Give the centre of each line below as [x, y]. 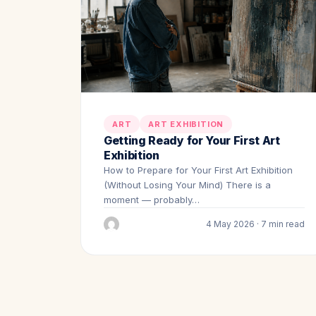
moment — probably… [152, 199]
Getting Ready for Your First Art [192, 140]
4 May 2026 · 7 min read [255, 224]
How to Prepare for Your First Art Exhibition [198, 170]
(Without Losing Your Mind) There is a [187, 184]
